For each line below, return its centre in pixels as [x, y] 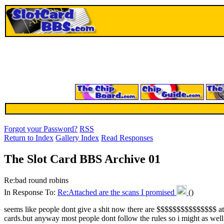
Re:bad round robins [36, 180]
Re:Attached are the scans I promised [117, 192]
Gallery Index [77, 138]
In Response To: [31, 192]
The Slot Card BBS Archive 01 [82, 159]
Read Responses [127, 138]
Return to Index [29, 138]
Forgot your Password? [41, 129]
